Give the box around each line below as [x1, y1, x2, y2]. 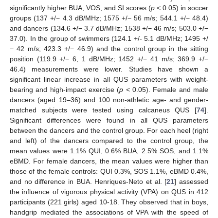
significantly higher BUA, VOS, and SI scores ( [10, 4, 151, 12]
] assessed [174, 178, 209, 186]
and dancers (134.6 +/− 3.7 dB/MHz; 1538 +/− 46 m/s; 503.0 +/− [10, 24, 208, 33]
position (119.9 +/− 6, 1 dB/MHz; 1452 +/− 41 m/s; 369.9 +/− [10, 55, 208, 63]
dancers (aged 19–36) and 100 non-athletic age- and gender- [10, 96, 208, 104]
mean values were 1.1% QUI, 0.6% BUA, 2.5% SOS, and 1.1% [10, 147, 208, 155]
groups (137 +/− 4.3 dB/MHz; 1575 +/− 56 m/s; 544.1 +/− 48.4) [10, 14, 208, 22]
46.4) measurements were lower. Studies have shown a [10, 65, 208, 73]
